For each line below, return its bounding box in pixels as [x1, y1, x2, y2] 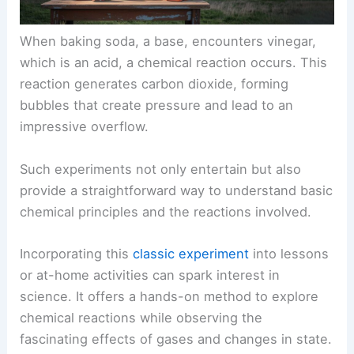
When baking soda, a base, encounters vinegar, [20, 33, 317, 50]
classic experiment [133, 245, 250, 262]
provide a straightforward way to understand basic [20, 182, 333, 198]
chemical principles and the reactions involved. [20, 203, 312, 220]
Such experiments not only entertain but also [20, 160, 302, 177]
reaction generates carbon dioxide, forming [20, 76, 289, 92]
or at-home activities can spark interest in [20, 266, 281, 283]
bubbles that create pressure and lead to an [20, 97, 294, 114]
